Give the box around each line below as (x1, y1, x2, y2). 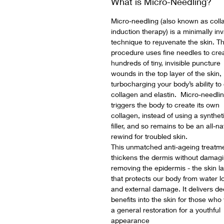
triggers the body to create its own (111, 100, 219, 109)
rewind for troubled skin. (111, 132, 189, 141)
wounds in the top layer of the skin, (111, 69, 221, 78)
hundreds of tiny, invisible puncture (111, 58, 220, 67)
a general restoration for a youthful (111, 205, 220, 214)
